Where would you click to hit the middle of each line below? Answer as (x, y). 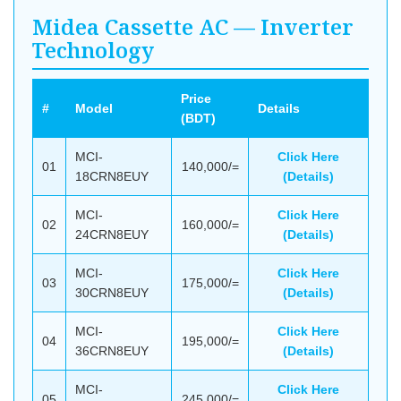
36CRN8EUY (112, 350)
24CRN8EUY (112, 234)
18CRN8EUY (112, 176)
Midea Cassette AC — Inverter (193, 28)
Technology (93, 51)
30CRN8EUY (112, 292)
